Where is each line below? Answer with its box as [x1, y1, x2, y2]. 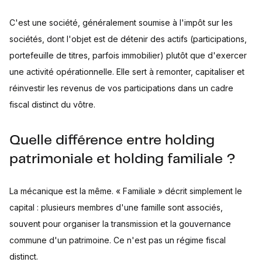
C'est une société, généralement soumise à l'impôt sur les [9, 18, 233, 28]
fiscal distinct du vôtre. [9, 99, 95, 110]
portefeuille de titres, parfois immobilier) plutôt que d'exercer [9, 50, 247, 61]
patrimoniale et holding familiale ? [9, 153, 236, 167]
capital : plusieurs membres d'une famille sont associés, [9, 202, 223, 213]
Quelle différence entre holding [9, 134, 215, 148]
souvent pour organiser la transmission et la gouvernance [9, 219, 231, 229]
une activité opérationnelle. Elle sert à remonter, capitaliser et [9, 67, 244, 77]
